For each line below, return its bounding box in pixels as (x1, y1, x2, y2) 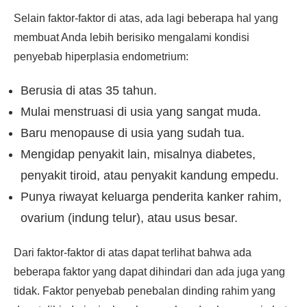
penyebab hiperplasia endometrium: (14, 51, 188, 62)
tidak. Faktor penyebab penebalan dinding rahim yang (14, 285, 275, 297)
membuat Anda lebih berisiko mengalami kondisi (14, 32, 249, 43)
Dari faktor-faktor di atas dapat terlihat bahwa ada (14, 247, 251, 258)
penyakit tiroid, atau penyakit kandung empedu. (21, 169, 279, 182)
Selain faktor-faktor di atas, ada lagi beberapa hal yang (14, 12, 278, 24)
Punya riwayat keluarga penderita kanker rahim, (21, 190, 282, 204)
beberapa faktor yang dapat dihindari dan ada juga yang (14, 266, 285, 278)
